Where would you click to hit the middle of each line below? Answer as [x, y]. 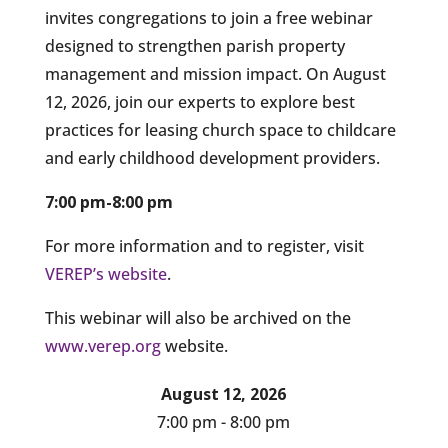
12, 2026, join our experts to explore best [199, 102]
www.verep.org [102, 346]
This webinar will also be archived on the [197, 318]
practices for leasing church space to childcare [220, 130]
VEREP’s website [105, 274]
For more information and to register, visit [204, 246]
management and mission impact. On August [215, 74]
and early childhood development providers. [212, 158]
